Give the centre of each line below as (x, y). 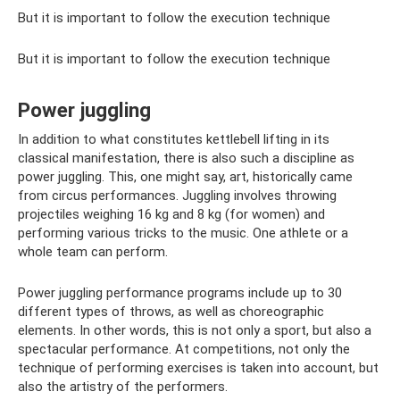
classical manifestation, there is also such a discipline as (186, 158)
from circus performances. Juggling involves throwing (177, 196)
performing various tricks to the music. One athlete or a (183, 233)
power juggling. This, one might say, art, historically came (185, 177)
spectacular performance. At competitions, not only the (184, 350)
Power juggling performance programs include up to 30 (180, 293)
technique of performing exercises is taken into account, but (198, 368)
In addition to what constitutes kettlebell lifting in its (174, 140)
